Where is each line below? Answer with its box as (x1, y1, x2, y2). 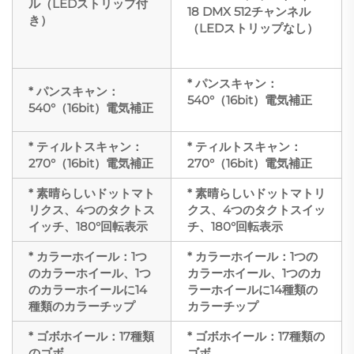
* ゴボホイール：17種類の (187, 328, 325, 344)
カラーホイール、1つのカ (187, 265, 322, 281)
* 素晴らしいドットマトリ (187, 185, 326, 201)
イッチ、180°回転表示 (28, 218, 148, 234)
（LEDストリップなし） (187, 20, 318, 36)
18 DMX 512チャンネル (187, 3, 311, 19)
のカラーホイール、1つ (28, 265, 151, 281)
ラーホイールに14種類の (187, 281, 318, 297)
